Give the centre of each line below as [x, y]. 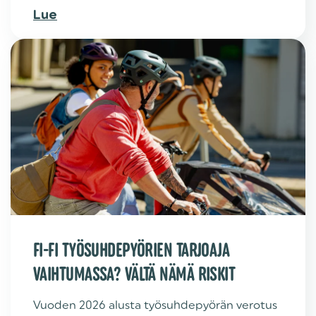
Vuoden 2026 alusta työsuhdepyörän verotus [155, 305]
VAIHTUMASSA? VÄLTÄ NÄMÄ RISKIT [134, 273]
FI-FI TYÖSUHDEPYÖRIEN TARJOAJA [132, 249]
